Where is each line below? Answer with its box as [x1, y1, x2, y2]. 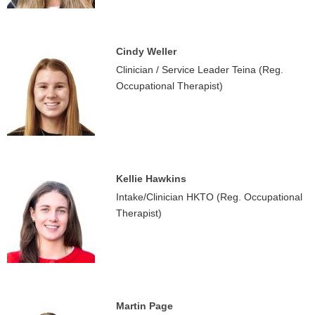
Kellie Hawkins [116, 173, 186, 184]
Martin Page [116, 300, 173, 311]
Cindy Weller [116, 46, 176, 57]
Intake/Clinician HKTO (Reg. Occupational [116, 191, 302, 202]
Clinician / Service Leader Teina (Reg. [116, 64, 283, 75]
